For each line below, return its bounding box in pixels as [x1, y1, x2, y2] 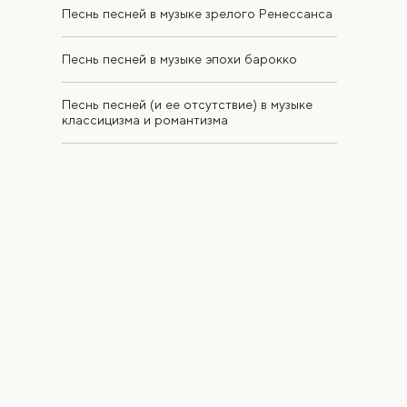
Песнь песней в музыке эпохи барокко [62, 52, 297, 67]
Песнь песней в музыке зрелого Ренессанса [62, 6, 333, 22]
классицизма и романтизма [62, 113, 228, 128]
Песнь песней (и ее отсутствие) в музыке [62, 97, 313, 113]
